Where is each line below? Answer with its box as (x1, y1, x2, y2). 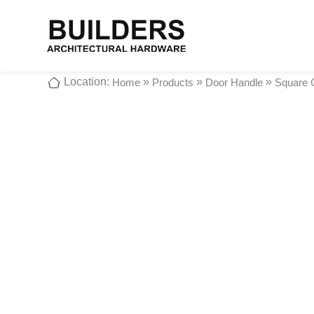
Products (152, 76, 194, 89)
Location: (61, 75, 113, 88)
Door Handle (205, 76, 264, 89)
